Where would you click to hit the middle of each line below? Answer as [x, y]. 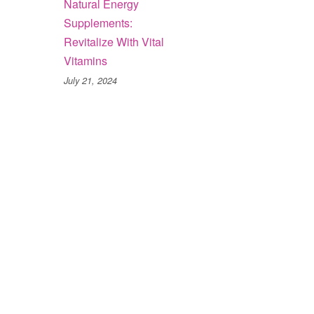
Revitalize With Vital [114, 42]
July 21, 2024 [90, 81]
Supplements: [98, 23]
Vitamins [86, 61]
